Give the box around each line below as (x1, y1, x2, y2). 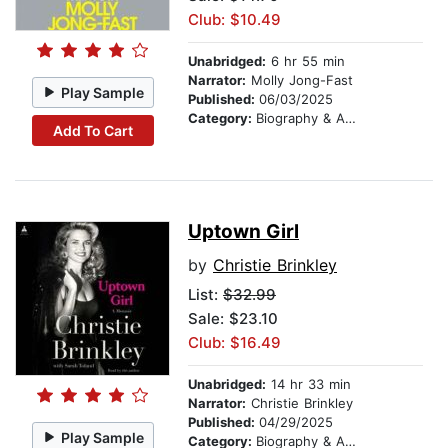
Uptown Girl (188, 220, 299, 244)
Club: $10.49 (188, 10, 281, 30)
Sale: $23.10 (188, 309, 278, 329)
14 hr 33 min (266, 376, 351, 393)
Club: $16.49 (188, 333, 281, 353)
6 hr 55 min (266, 53, 345, 70)
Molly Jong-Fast (246, 72, 353, 89)
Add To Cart (52, 121, 133, 139)
